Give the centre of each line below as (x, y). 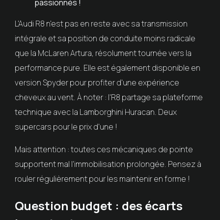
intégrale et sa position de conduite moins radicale (105, 39)
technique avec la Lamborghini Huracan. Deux (96, 112)
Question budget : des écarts (98, 205)
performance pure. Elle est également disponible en (107, 68)
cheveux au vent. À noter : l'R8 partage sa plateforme (109, 97)
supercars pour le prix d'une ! (66, 127)
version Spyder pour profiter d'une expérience (97, 83)
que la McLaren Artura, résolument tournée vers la (103, 53)
